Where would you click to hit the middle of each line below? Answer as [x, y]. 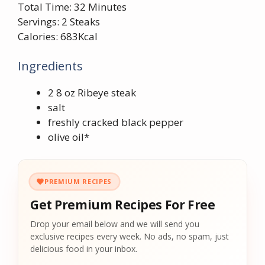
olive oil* [69, 137]
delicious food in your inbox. [84, 249]
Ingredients [50, 66]
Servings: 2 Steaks [59, 22]
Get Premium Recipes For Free [123, 205]
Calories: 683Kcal [58, 36]
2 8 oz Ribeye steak [92, 92]
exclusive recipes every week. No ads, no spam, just [130, 236]
